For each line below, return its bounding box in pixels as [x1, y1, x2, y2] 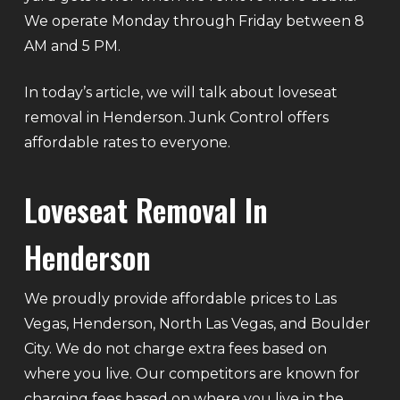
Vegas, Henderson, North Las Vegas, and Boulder [23, 314, 371, 332]
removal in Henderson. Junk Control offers [23, 108, 329, 126]
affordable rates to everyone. [23, 133, 230, 151]
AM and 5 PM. [23, 37, 121, 54]
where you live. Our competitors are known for [23, 364, 360, 382]
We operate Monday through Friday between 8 [23, 12, 364, 29]
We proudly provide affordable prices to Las [23, 289, 337, 307]
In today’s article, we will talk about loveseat [23, 83, 337, 101]
